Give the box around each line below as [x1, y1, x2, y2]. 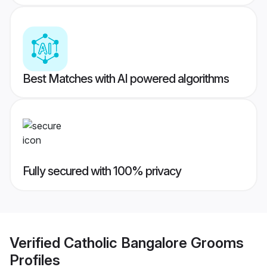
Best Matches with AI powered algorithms [23, 72, 229, 86]
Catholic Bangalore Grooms [64, 234, 244, 252]
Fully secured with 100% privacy [23, 164, 181, 179]
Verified [10, 234, 64, 252]
